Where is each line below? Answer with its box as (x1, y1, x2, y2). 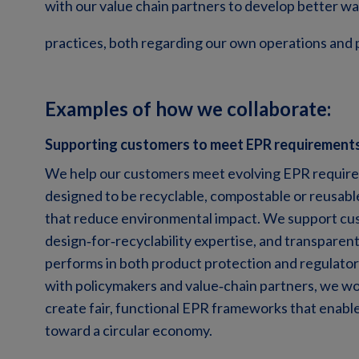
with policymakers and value (45, 276, 219, 295)
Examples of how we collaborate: (45, 97, 331, 121)
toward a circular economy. (45, 321, 212, 340)
